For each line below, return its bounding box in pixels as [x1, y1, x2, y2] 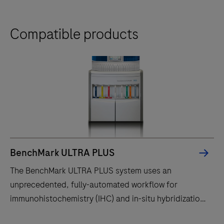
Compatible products [10, 23, 138, 44]
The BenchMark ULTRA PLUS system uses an [10, 164, 171, 176]
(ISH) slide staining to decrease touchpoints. [10, 206, 174, 218]
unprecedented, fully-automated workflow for [10, 178, 177, 190]
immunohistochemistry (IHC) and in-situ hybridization [10, 192, 204, 204]
